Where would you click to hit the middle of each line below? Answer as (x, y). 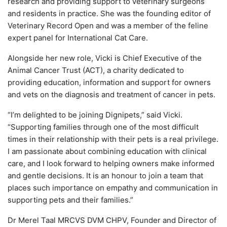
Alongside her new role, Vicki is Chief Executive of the (105, 58)
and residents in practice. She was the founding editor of (109, 13)
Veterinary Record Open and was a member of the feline (108, 25)
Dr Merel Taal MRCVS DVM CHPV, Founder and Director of (112, 220)
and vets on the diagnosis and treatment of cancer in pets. (111, 94)
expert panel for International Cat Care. (78, 37)
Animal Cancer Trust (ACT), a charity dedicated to (96, 70)
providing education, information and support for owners (109, 82)
